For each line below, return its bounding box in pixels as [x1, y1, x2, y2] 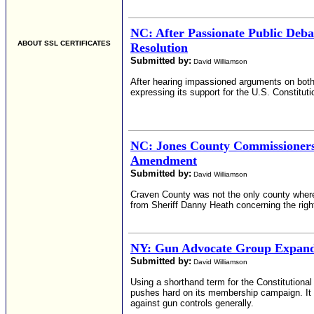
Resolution [130, 41, 188, 55]
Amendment [130, 153, 197, 168]
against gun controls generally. [130, 298, 254, 308]
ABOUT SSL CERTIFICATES [18, 39, 111, 47]
